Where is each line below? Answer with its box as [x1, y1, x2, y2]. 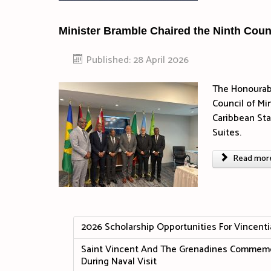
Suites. [212, 124, 241, 141]
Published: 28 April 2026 [87, 51, 189, 68]
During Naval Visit [81, 253, 157, 270]
